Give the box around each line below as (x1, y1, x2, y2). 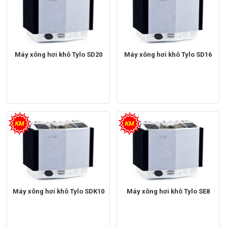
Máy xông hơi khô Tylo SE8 (126, 187, 210, 195)
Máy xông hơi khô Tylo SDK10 (12, 187, 104, 195)
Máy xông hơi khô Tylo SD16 (124, 50, 212, 58)
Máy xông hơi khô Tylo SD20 (14, 50, 102, 58)
